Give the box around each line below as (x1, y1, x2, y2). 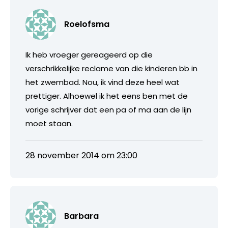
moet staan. (25, 118, 73, 129)
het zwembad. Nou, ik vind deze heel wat (25, 76, 180, 88)
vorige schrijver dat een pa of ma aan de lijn (25, 104, 191, 115)
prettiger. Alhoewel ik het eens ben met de (25, 90, 188, 101)
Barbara (64, 210, 99, 222)
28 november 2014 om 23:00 (25, 149, 137, 161)
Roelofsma (64, 18, 109, 30)
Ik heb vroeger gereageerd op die (25, 49, 153, 60)
